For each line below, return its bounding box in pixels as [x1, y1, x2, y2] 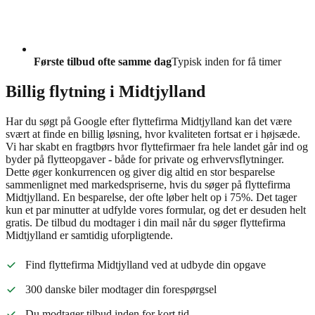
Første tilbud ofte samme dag [34, 56, 172, 68]
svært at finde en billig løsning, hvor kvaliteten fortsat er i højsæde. [6, 127, 300, 140]
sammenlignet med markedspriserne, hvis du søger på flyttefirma [6, 178, 290, 191]
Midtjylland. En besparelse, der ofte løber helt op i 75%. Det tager [6, 191, 297, 203]
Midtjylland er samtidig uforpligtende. [6, 229, 173, 241]
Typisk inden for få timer [172, 56, 281, 68]
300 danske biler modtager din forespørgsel [25, 283, 217, 295]
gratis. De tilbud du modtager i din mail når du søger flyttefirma [6, 216, 285, 229]
